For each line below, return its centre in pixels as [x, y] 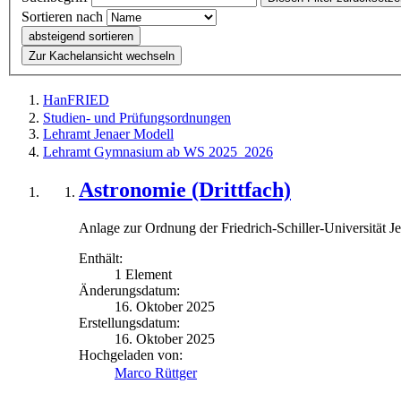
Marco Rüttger [156, 372]
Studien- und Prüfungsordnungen [137, 118]
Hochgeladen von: [131, 354]
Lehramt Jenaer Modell [108, 134]
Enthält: [101, 258]
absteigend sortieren [81, 37]
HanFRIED [76, 100]
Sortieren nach [62, 17]
